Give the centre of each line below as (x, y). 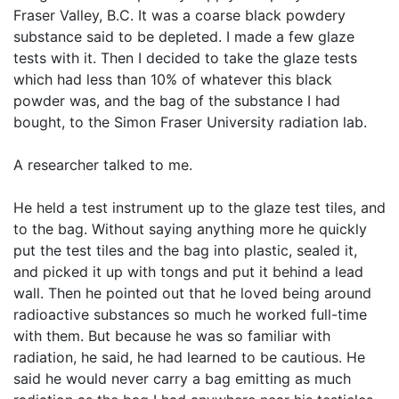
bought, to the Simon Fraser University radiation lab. (190, 122)
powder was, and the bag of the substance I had (177, 101)
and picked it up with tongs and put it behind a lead (188, 272)
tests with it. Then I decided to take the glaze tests (185, 58)
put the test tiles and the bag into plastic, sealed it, (185, 250)
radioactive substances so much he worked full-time (190, 314)
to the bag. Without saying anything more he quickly (190, 229)
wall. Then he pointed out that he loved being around (192, 293)
